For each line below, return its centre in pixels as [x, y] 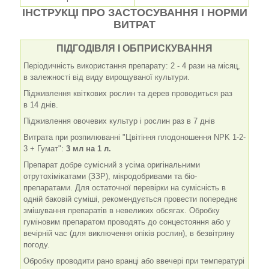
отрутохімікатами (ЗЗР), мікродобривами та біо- [110, 176]
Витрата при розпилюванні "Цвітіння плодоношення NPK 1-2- [134, 137]
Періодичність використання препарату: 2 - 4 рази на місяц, [132, 65]
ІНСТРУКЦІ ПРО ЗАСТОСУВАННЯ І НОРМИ [134, 13]
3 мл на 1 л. [89, 148]
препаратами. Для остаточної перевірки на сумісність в [125, 187]
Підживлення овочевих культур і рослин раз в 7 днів [119, 121]
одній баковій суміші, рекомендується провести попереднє [131, 199]
